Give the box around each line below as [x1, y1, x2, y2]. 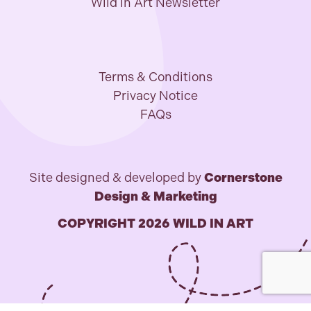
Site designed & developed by [28, 170, 204, 185]
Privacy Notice [113, 88, 198, 103]
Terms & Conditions [99, 69, 212, 85]
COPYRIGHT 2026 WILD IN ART [58, 216, 253, 231]
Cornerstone [203, 170, 283, 185]
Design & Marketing [94, 189, 217, 204]
